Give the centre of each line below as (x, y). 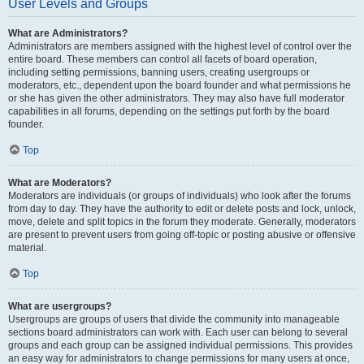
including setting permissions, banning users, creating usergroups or (159, 72)
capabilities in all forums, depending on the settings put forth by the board (169, 111)
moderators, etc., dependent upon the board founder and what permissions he (180, 85)
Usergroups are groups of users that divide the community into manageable (174, 319)
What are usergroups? (60, 306)
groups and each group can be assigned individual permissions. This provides (180, 345)
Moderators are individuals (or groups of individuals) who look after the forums (180, 196)
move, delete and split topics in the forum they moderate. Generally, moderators (182, 222)
